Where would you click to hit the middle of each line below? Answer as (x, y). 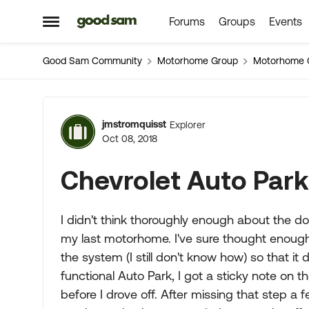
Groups (237, 21)
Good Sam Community (92, 61)
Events (285, 21)
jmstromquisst (134, 124)
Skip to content (124, 22)
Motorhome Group (198, 61)
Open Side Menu (89, 27)
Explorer (188, 124)
